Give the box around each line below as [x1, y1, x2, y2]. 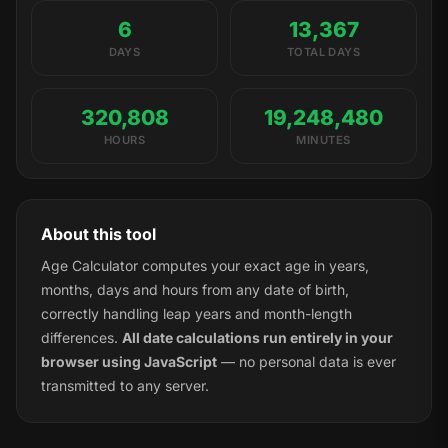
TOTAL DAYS [286, 44, 361, 59]
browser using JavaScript [41, 353, 217, 371]
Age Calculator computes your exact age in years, [41, 257, 369, 275]
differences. [41, 329, 122, 347]
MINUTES [296, 133, 351, 148]
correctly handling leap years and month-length [41, 305, 352, 323]
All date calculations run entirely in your [122, 329, 393, 347]
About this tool [41, 224, 156, 245]
